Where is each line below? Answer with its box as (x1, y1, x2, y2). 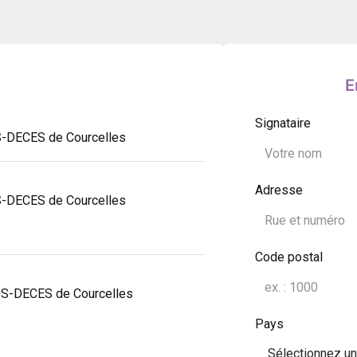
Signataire (255, 116, 311, 131)
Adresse (255, 182, 303, 198)
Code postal (255, 249, 323, 265)
